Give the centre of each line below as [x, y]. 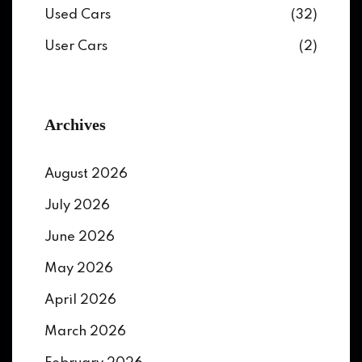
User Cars [76, 46]
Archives [75, 124]
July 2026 [77, 206]
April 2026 [80, 300]
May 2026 [79, 269]
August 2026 [86, 174]
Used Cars [78, 15]
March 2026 [85, 332]
